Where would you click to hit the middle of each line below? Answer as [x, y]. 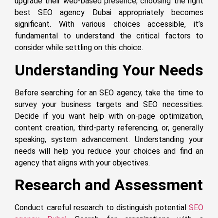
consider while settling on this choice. [79, 48]
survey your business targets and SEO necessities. [109, 104]
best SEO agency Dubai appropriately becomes [109, 13]
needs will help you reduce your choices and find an [109, 151]
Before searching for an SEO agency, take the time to [109, 92]
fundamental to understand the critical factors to [109, 36]
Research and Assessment [109, 185]
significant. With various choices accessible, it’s [109, 24]
